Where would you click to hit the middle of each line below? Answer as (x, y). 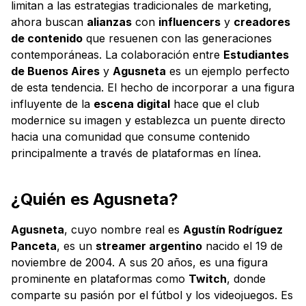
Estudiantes (256, 54)
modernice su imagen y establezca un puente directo (148, 120)
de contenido (47, 38)
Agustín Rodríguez (233, 229)
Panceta (34, 246)
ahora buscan (49, 22)
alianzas (109, 22)
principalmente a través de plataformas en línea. (136, 153)
